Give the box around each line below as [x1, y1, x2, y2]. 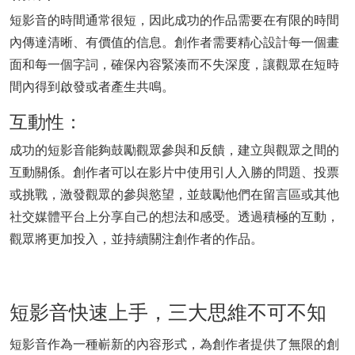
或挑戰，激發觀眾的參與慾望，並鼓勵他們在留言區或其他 [10, 188, 339, 201]
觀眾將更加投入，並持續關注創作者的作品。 [10, 232, 263, 246]
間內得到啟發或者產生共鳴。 [10, 80, 174, 94]
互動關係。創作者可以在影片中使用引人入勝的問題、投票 [10, 166, 339, 179]
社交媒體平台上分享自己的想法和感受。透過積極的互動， [10, 210, 339, 223]
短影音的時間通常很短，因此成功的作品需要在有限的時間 [10, 13, 339, 27]
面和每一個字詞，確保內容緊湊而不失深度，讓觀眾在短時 [10, 58, 339, 71]
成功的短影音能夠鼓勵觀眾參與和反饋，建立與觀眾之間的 [10, 143, 339, 157]
